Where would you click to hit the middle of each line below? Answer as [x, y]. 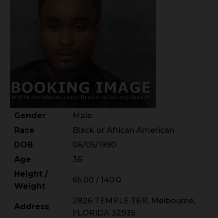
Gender [30, 116]
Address [32, 207]
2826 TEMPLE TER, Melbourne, [134, 201]
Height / [31, 174]
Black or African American [123, 130]
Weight [30, 186]
